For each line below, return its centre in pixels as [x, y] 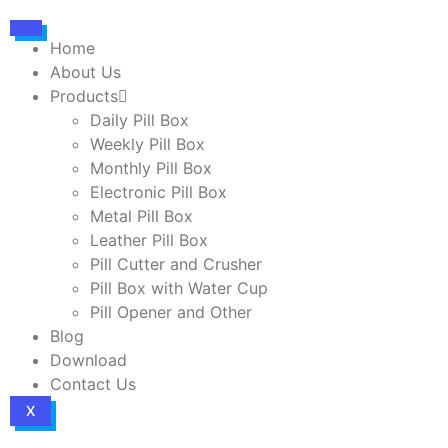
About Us [85, 72]
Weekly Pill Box [147, 144]
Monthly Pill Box [151, 168]
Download [88, 360]
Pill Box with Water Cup [179, 288]
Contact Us [93, 384]
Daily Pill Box [139, 120]
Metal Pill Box [141, 216]
